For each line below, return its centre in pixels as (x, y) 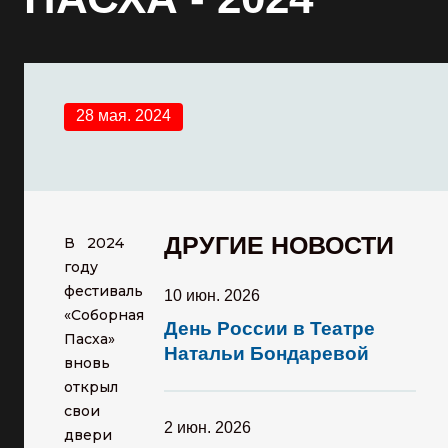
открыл (91, 387)
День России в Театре (269, 328)
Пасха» (89, 339)
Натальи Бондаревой (266, 353)
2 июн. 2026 (207, 427)
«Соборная (104, 315)
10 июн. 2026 (212, 295)
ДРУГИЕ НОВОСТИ (279, 245)
